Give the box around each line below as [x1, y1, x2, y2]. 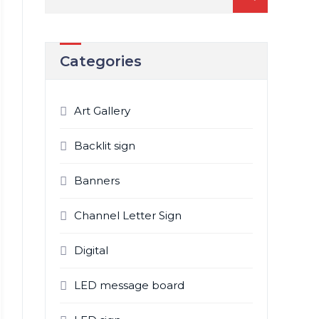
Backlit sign [73, 139, 135, 152]
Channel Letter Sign [73, 209, 182, 222]
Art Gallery [73, 104, 130, 117]
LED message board [73, 278, 184, 292]
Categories [59, 53, 142, 70]
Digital [73, 244, 108, 257]
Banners [73, 174, 120, 187]
